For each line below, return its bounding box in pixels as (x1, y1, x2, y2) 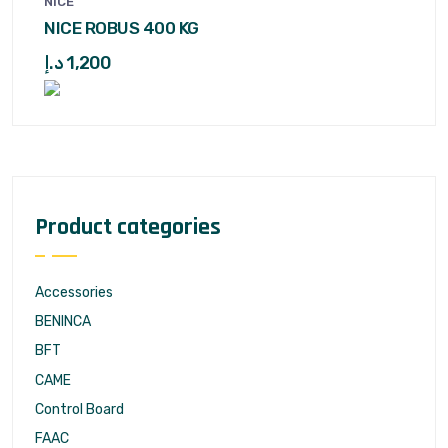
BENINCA (35, 313, 91, 331)
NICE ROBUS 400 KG (44, 18, 199, 38)
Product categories (35, 212, 221, 242)
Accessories (35, 284, 113, 301)
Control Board (35, 400, 124, 418)
